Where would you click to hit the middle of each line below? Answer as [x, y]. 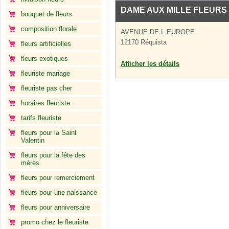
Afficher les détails [150, 64]
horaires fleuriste [45, 103]
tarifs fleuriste [41, 118]
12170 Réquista [144, 42]
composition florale [49, 29]
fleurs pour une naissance [59, 192]
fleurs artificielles [46, 44]
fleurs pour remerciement [58, 178]
